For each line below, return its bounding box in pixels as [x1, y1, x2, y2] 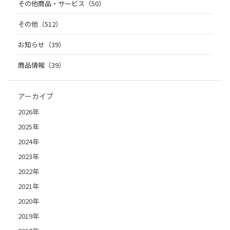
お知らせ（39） [18, 39, 65, 49]
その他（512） [18, 18, 62, 29]
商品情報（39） [18, 60, 65, 70]
